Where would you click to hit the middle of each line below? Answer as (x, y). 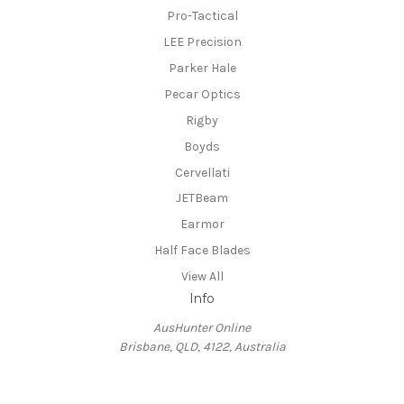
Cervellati (202, 172)
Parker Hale (202, 68)
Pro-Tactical (202, 15)
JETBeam (202, 198)
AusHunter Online (202, 328)
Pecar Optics (202, 94)
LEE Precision (202, 41)
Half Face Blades (202, 251)
